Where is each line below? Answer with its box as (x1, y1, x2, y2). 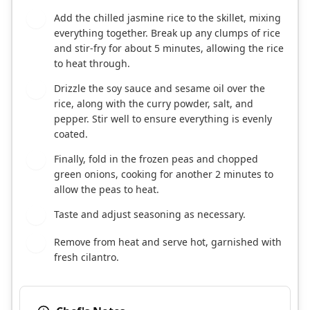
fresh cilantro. (54, 250, 119, 264)
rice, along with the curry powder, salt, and (54, 97, 253, 111)
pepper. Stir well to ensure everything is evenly (54, 112, 272, 126)
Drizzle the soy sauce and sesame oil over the (54, 82, 265, 95)
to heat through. (54, 57, 130, 71)
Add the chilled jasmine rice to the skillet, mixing (54, 11, 281, 25)
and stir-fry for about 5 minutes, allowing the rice (54, 42, 284, 55)
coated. (54, 127, 88, 141)
